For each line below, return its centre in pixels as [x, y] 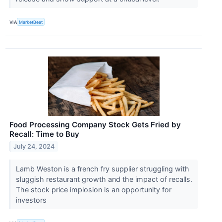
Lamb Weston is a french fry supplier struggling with [102, 169]
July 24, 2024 [34, 147]
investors [32, 200]
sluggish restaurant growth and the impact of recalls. [104, 179]
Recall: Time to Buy [44, 134]
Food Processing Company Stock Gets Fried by [95, 125]
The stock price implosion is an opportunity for [93, 190]
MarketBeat [31, 22]
